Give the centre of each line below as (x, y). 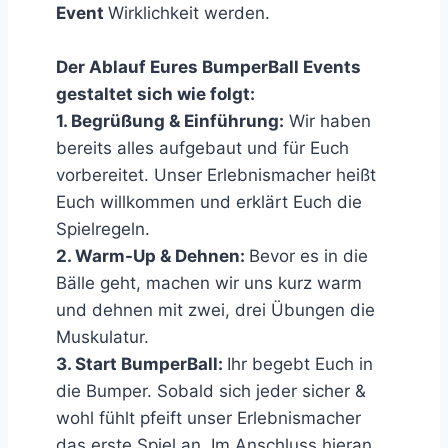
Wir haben (327, 120)
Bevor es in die (308, 255)
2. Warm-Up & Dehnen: (152, 255)
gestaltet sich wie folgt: (155, 93)
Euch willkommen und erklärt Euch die (209, 201)
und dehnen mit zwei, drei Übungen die (215, 309)
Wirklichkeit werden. (189, 12)
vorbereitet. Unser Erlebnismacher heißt (216, 174)
